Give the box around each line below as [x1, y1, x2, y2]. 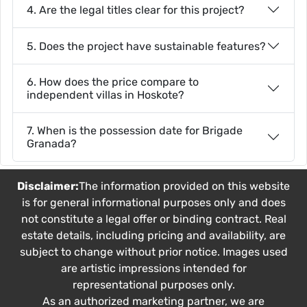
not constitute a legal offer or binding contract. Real [21, 212, 286, 226]
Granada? [27, 137, 77, 151]
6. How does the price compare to [27, 75, 199, 89]
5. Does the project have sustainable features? [27, 39, 266, 53]
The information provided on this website [79, 180, 290, 193]
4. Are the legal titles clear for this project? [27, 3, 245, 16]
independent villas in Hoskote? [27, 88, 184, 102]
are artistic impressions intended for [60, 262, 247, 275]
